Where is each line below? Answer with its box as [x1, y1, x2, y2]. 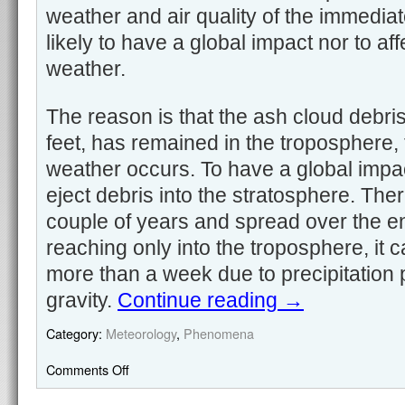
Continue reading [118, 288, 283, 312]
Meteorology [106, 324, 176, 343]
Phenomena [184, 324, 254, 343]
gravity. [46, 288, 118, 312]
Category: [46, 324, 102, 343]
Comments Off [46, 360, 129, 379]
